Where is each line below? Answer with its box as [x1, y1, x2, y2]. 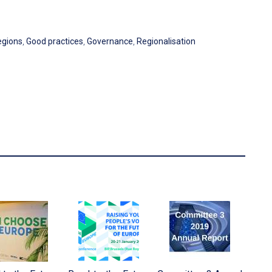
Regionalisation [137, 36, 195, 47]
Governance [87, 36, 133, 47]
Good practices [26, 36, 83, 47]
